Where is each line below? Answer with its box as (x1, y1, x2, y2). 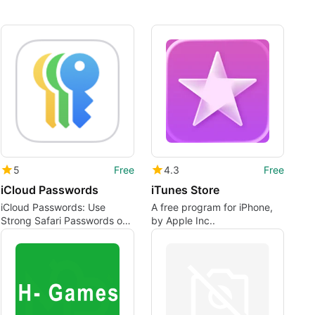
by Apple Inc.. (150, 214, 215, 227)
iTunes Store (150, 183, 219, 198)
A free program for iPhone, (150, 201, 273, 214)
